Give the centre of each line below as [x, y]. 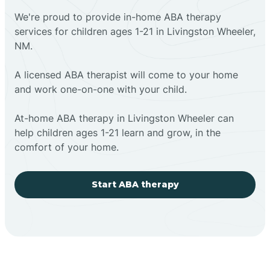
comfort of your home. [67, 147]
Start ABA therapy [135, 184]
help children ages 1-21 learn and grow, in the [118, 132]
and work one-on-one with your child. [101, 89]
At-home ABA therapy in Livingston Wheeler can [124, 118]
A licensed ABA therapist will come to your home [126, 74]
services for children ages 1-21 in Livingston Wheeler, [135, 31]
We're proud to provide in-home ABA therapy [118, 17]
